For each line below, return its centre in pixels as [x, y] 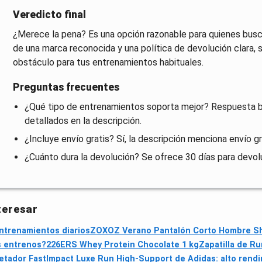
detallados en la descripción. [83, 120]
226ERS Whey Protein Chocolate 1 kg [123, 245]
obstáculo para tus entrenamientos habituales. [108, 63]
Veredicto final [49, 15]
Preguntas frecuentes [66, 87]
